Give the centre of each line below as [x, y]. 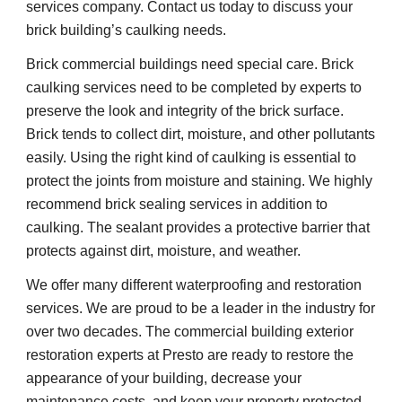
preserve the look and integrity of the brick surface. [185, 111]
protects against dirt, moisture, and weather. [164, 251]
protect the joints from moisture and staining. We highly [200, 181]
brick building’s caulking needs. [127, 31]
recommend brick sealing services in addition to [177, 205]
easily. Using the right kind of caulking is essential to [192, 158]
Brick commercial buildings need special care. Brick [190, 65]
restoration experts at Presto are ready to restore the [190, 355]
